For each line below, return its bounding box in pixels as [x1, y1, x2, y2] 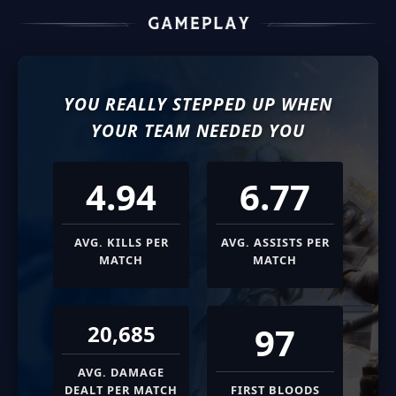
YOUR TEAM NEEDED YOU [91, 118, 305, 142]
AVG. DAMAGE [78, 363, 164, 380]
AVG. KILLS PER [73, 233, 169, 250]
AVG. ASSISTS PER [220, 233, 330, 250]
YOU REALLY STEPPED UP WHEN [64, 91, 332, 116]
